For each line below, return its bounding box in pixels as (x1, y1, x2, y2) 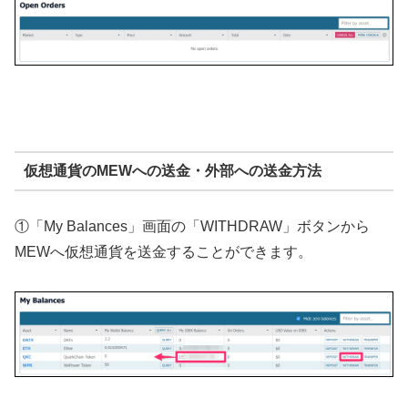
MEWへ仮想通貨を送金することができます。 (15, 244, 312, 260)
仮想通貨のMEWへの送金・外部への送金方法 (23, 162, 321, 178)
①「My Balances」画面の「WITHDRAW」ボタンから (15, 219, 370, 235)
